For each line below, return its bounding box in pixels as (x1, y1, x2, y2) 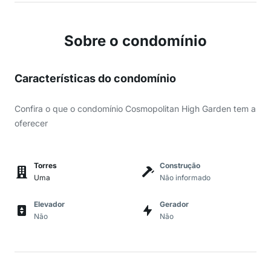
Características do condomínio (15, 72, 176, 85)
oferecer (15, 118, 48, 128)
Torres (34, 161, 57, 170)
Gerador (160, 200, 189, 209)
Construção (160, 161, 200, 170)
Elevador (34, 200, 65, 209)
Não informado (160, 173, 211, 182)
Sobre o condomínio (64, 32, 207, 50)
